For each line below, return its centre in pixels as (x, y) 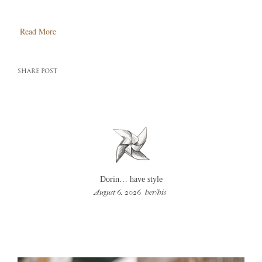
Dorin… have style (131, 179)
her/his (156, 192)
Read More (38, 31)
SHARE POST (37, 71)
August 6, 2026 (118, 192)
